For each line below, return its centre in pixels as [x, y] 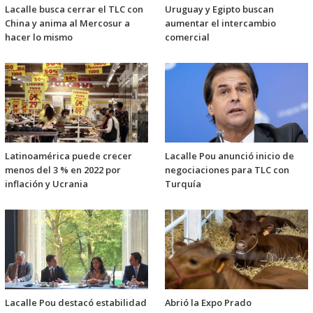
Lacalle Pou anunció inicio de [230, 155]
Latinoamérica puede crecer [68, 155]
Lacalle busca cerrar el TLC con [74, 9]
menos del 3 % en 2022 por [63, 169]
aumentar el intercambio [220, 23]
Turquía [183, 183]
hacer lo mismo [39, 37]
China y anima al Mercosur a [67, 23]
